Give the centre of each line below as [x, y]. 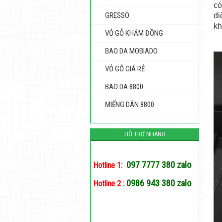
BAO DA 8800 [124, 87]
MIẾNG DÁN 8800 [130, 105]
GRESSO [117, 15]
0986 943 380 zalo [159, 183]
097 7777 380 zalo [159, 165]
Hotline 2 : [109, 184]
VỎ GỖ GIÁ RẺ [125, 69]
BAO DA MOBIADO [131, 51]
